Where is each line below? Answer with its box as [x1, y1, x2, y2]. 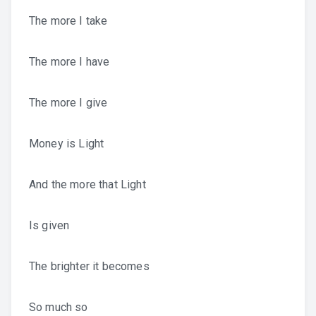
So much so [29, 300, 88, 314]
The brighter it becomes [29, 260, 150, 273]
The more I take [29, 14, 108, 28]
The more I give [29, 96, 108, 109]
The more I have [29, 55, 110, 68]
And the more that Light [29, 178, 146, 191]
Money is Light [29, 137, 104, 150]
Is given [29, 219, 70, 232]
